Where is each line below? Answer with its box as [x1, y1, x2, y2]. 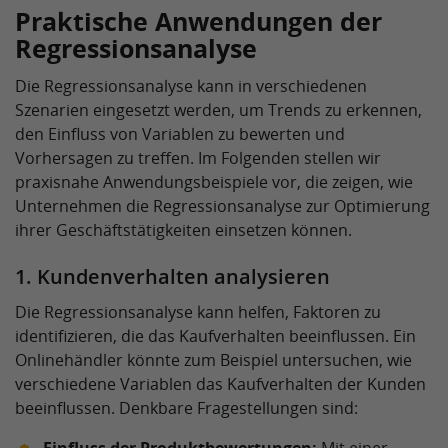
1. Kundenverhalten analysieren [15, 263, 330, 290]
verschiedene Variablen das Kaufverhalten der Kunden [15, 373, 426, 395]
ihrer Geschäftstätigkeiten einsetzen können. [15, 219, 352, 241]
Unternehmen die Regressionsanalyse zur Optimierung [15, 195, 430, 217]
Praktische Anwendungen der [15, 4, 382, 38]
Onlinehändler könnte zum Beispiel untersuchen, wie [15, 349, 412, 371]
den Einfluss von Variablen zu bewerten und [15, 123, 345, 145]
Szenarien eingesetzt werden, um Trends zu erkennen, [15, 99, 422, 121]
